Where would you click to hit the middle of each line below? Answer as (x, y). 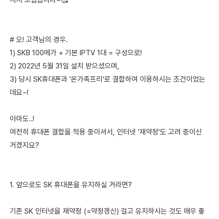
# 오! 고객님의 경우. (39, 40)
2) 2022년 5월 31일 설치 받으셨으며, (65, 66)
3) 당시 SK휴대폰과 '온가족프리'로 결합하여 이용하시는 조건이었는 (108, 79)
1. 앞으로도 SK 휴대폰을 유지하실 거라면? (71, 185)
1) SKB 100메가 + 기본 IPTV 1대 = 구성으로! (76, 53)
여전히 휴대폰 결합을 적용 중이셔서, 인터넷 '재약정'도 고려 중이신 (106, 132)
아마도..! (22, 119)
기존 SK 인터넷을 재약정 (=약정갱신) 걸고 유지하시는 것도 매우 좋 (107, 211)
